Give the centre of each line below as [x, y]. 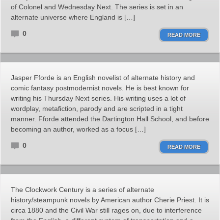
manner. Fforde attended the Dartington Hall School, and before [110, 119]
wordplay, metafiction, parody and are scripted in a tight [97, 109]
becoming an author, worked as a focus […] [78, 129]
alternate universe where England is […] [73, 17]
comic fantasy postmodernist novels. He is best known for [100, 88]
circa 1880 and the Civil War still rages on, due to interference [106, 210]
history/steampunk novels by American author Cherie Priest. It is [110, 200]
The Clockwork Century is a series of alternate [82, 190]
